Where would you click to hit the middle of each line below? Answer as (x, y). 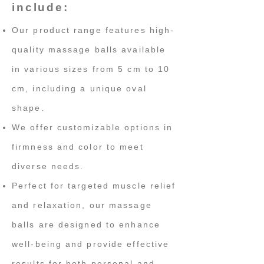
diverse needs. (48, 166)
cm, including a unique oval (79, 88)
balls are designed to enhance (86, 225)
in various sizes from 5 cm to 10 (91, 69)
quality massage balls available (89, 49)
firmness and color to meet (78, 147)
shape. (28, 108)
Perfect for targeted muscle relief (94, 186)
